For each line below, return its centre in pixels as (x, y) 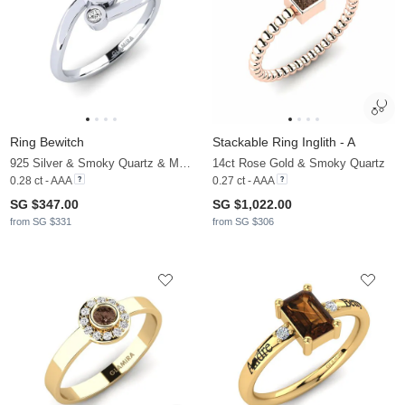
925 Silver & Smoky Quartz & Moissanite (185, 163)
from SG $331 (41, 221)
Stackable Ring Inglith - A (284, 141)
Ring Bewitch (47, 141)
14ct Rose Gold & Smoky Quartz (299, 163)
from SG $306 (243, 221)
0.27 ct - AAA (243, 180)
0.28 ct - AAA (41, 180)
